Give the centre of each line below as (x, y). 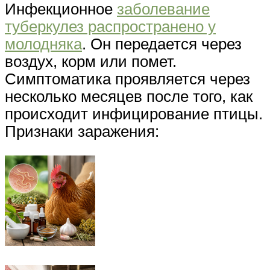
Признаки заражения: (82, 131)
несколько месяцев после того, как (129, 96)
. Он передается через (162, 44)
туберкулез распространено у (110, 26)
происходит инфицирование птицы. (134, 114)
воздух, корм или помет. (91, 61)
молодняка (43, 44)
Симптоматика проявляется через (127, 79)
